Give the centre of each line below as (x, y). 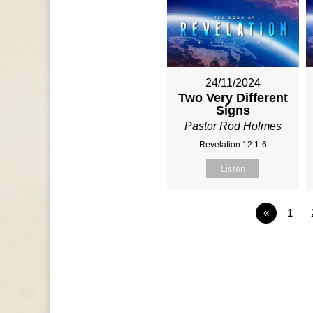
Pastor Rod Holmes (233, 126)
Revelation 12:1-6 (233, 145)
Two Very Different (233, 98)
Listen (233, 169)
